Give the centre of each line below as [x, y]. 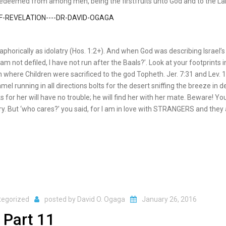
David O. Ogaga [101, 199]
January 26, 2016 [169, 199]
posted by [61, 199]
